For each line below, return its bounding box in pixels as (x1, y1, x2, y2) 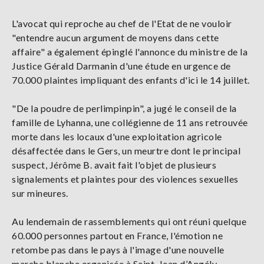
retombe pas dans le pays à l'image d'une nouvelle (12, 243, 225, 255)
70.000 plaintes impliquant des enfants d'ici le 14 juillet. (12, 74, 252, 85)
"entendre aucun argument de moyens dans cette (12, 31, 219, 43)
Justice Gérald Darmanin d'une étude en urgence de (12, 60, 231, 71)
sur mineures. (12, 187, 68, 199)
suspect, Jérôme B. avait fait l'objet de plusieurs (12, 159, 216, 170)
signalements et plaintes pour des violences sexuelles (12, 173, 239, 184)
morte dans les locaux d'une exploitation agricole (12, 130, 222, 142)
